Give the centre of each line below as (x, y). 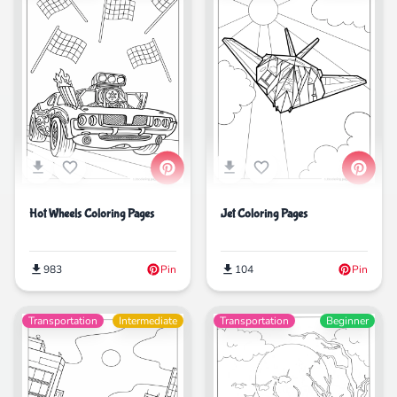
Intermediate (148, 320)
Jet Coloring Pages (264, 213)
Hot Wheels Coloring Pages (92, 213)
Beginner (347, 320)
